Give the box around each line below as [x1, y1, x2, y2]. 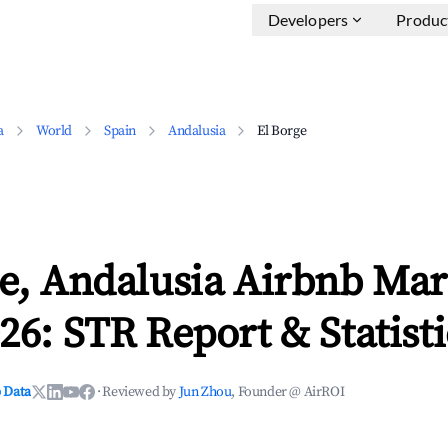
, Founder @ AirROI [231, 383, 345, 401]
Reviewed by [102, 383, 179, 401]
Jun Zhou [178, 383, 232, 401]
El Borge [257, 122, 307, 140]
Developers [267, 10, 349, 29]
